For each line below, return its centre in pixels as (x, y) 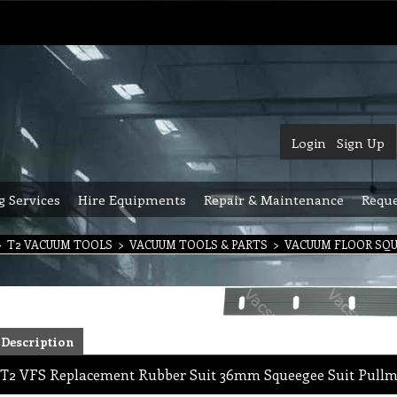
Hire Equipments (132, 199)
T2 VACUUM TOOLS (60, 244)
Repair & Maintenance (274, 199)
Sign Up (361, 143)
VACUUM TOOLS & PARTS (198, 244)
